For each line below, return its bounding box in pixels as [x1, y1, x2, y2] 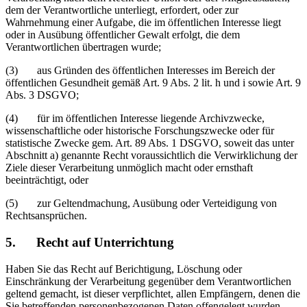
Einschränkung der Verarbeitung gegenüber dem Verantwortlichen [5, 275, 291, 287]
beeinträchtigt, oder [5, 174, 88, 186]
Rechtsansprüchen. [5, 210, 87, 222]
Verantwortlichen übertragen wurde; [5, 41, 161, 53]
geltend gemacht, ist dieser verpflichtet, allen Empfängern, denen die [5, 287, 300, 299]
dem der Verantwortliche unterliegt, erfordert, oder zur [5, 4, 238, 16]
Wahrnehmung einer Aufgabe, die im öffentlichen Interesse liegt [5, 16, 281, 29]
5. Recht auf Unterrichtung [5, 235, 174, 250]
